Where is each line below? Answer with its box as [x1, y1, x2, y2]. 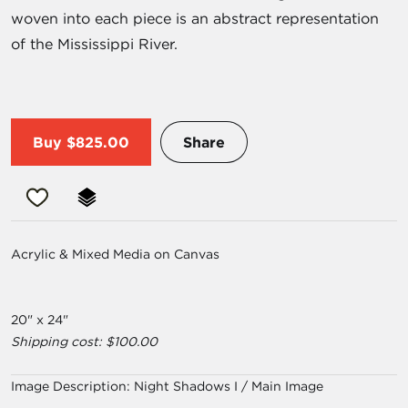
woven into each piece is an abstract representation [11, 9, 379, 28]
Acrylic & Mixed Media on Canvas [11, 246, 219, 263]
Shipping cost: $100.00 [11, 333, 158, 351]
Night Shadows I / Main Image [134, 378, 323, 395]
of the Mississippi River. [11, 35, 178, 54]
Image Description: [11, 378, 134, 395]
